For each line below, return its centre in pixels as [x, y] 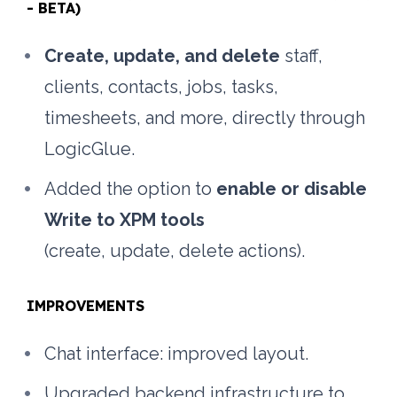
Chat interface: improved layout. [177, 353]
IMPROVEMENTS [86, 305]
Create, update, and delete [163, 55]
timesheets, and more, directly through [205, 117]
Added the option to [131, 188]
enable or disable [292, 188]
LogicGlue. [90, 148]
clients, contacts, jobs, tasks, [162, 86]
